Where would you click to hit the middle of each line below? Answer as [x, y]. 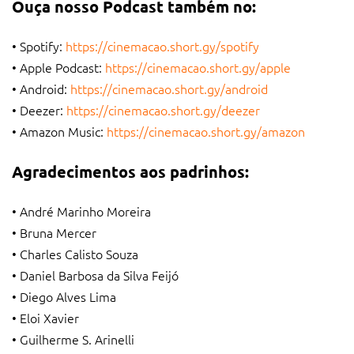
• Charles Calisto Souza [75, 253]
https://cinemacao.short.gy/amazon [206, 131]
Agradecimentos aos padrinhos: [130, 171]
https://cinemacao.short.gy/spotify [162, 45]
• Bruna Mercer [54, 232]
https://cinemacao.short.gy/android [169, 88]
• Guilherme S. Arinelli [73, 339]
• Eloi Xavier [45, 317]
